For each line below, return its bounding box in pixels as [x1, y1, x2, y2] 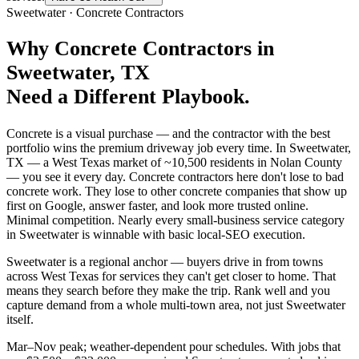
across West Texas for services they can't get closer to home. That [6, 269, 336, 284]
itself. [6, 313, 34, 327]
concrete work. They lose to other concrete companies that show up [6, 184, 347, 199]
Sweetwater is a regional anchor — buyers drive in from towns [6, 255, 323, 269]
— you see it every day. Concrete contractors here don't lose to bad [6, 170, 344, 184]
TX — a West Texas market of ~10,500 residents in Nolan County [6, 155, 342, 170]
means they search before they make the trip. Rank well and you [6, 284, 330, 298]
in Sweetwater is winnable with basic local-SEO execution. [6, 228, 305, 242]
